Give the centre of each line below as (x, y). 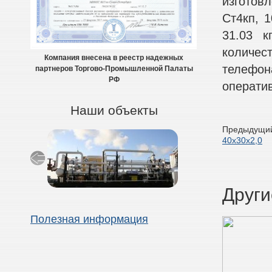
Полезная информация (89, 219)
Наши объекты (114, 110)
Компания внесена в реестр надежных (114, 58)
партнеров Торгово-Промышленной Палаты (114, 69)
